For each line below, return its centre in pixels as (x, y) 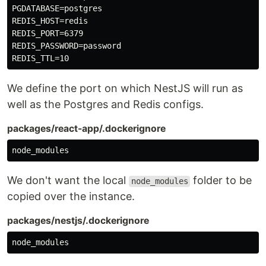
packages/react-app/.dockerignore (86, 129)
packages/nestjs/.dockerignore (78, 221)
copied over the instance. (71, 197)
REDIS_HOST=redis (50, 21)
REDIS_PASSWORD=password (66, 46)
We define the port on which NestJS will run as (125, 88)
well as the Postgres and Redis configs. (105, 104)
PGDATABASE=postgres (57, 9)
